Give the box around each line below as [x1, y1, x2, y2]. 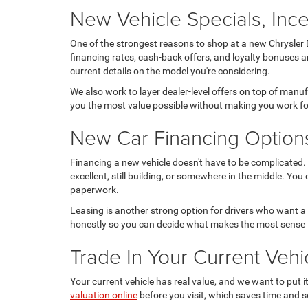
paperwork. [70, 184, 119, 195]
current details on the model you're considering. [70, 65, 270, 76]
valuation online [70, 289, 137, 300]
